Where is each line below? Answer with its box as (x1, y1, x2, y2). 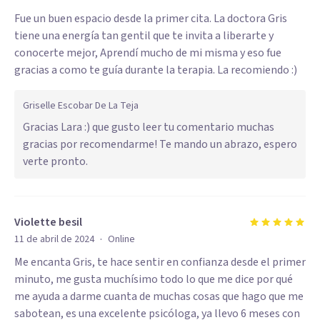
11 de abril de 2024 (14, 232, 94, 246)
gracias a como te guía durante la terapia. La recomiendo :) (14, 62, 297, 78)
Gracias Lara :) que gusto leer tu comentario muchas (23, 119, 274, 135)
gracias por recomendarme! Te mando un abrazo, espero (23, 136, 297, 152)
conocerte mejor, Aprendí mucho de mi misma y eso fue (14, 45, 281, 61)
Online (108, 232, 135, 246)
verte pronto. (23, 154, 88, 169)
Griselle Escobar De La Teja (23, 99, 139, 113)
